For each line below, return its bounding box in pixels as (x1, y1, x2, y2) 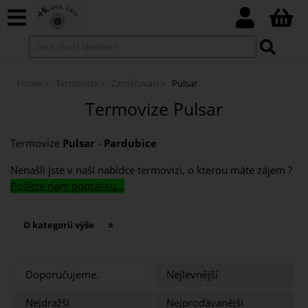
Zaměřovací (111, 77, 159, 89)
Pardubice (104, 136, 157, 151)
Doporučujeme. (25, 267, 100, 283)
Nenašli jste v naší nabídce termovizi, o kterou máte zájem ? (10, 162, 292, 177)
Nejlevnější (166, 267, 219, 283)
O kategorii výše (23, 218, 95, 231)
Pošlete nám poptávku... (10, 178, 124, 193)
